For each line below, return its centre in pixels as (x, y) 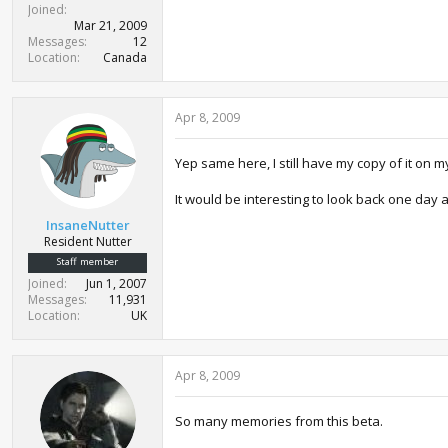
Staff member (87, 261)
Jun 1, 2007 (116, 283)
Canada (125, 57)
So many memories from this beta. (279, 420)
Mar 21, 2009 (110, 25)
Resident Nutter (87, 241)
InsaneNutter (87, 224)
